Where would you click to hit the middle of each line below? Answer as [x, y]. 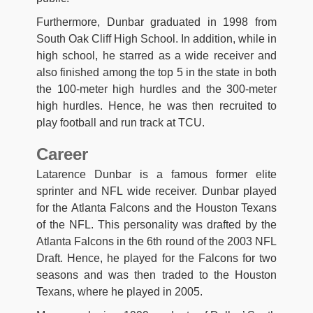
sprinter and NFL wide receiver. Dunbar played [156, 191]
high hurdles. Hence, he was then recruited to [156, 105]
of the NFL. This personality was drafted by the [156, 224]
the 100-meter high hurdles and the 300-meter [156, 89]
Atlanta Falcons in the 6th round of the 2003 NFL [156, 241]
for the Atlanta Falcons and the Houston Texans [156, 208]
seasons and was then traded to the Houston [156, 275]
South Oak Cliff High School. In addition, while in [156, 38]
